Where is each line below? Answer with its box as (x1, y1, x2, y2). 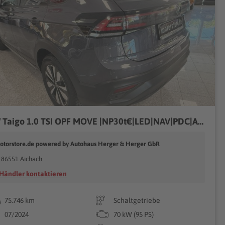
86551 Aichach (1, 155, 42, 163)
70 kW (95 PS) (113, 210, 154, 218)
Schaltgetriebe (113, 196, 160, 204)
